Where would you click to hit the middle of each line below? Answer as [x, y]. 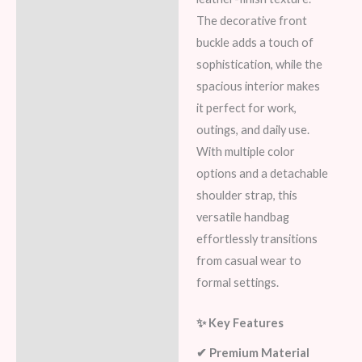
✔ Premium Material [253, 353]
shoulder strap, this [246, 195]
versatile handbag [242, 217]
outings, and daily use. [253, 129]
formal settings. [237, 282]
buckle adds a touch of [255, 42]
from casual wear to [248, 260]
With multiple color [245, 151]
